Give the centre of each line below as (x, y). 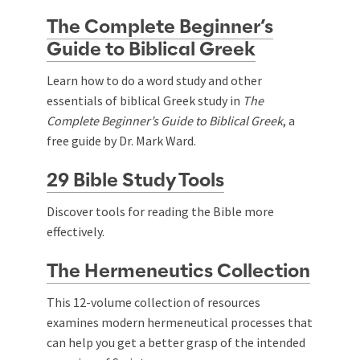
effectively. (76, 231)
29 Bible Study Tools (135, 180)
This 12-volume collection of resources (153, 302)
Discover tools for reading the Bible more (160, 211)
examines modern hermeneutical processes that (180, 322)
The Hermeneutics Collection (178, 271)
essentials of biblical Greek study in (145, 100)
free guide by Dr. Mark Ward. (121, 140)
